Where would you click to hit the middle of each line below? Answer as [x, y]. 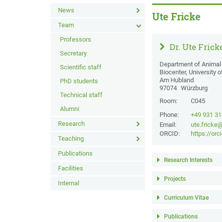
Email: [168, 125]
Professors [76, 39]
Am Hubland [177, 80]
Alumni [70, 109]
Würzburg [194, 88]
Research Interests [189, 160]
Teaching [71, 139]
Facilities [71, 168]
